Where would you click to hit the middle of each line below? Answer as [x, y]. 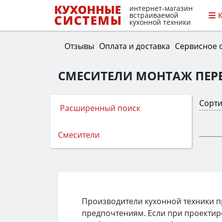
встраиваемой [154, 15]
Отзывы [79, 46]
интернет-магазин [161, 8]
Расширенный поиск [100, 108]
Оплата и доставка [134, 46]
